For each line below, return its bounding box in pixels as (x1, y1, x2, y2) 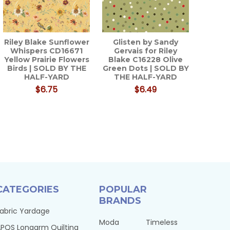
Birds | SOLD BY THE (7, 63, 86, 73)
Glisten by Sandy (113, 37, 179, 47)
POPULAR (99, 183, 147, 195)
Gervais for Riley (114, 46, 178, 55)
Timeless (145, 217, 178, 227)
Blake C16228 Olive (108, 54, 183, 64)
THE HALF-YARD (114, 72, 178, 82)
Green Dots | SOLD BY (102, 63, 189, 73)
